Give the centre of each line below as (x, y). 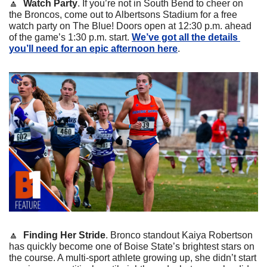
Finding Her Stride (64, 235)
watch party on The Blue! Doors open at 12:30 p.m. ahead (130, 26)
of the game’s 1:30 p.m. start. (70, 37)
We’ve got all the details (185, 37)
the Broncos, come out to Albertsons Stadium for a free (123, 14)
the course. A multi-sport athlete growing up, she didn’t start (133, 257)
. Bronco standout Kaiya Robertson (179, 235)
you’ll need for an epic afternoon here (93, 48)
